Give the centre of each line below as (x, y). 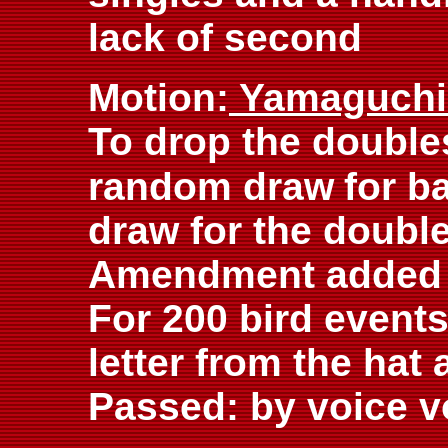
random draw (211, 186)
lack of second (225, 37)
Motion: (158, 97)
